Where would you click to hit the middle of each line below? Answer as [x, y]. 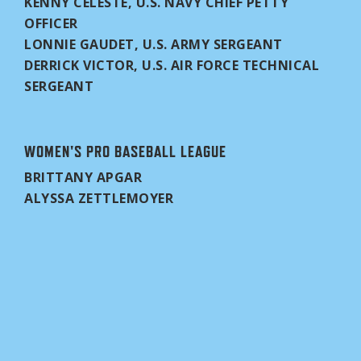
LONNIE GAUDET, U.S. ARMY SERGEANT [154, 44]
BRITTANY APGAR [83, 177]
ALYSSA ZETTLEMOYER [99, 198]
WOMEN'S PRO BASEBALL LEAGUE [125, 151]
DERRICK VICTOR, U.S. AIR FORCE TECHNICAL [172, 65]
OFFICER [51, 23]
